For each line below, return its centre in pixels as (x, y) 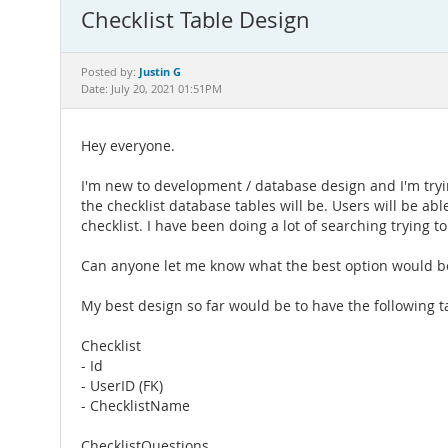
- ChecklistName (135, 406)
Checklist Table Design (195, 19)
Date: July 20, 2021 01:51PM (151, 89)
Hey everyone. (128, 146)
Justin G (160, 71)
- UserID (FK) (122, 386)
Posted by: (110, 72)
